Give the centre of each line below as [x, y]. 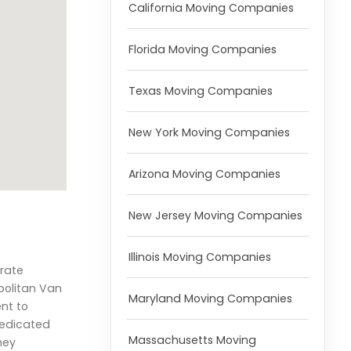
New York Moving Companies [209, 133]
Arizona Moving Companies [204, 174]
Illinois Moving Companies [199, 257]
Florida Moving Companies [202, 50]
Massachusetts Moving [192, 340]
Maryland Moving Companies [210, 299]
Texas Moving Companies [200, 91]
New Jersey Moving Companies [215, 216]
